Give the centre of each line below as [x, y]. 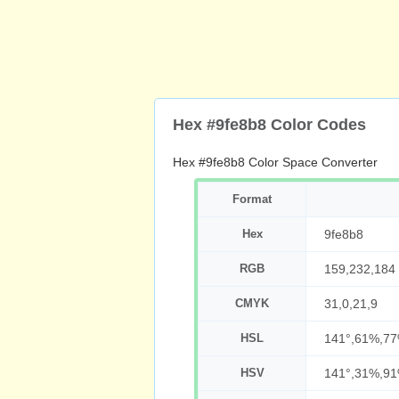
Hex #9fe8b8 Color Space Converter [275, 162]
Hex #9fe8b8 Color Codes [269, 125]
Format [252, 199]
